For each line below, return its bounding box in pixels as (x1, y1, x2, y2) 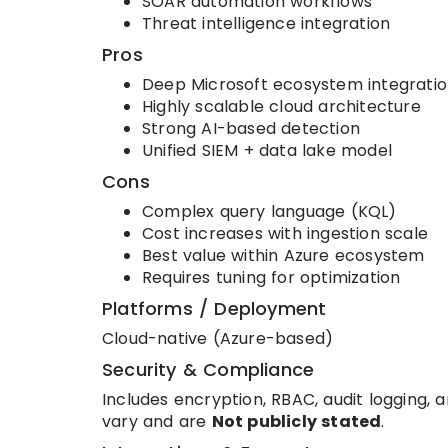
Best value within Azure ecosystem (142, 244, 425, 268)
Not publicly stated (211, 410, 382, 434)
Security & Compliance (102, 357, 315, 383)
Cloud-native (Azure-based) (102, 327, 334, 351)
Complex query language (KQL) (142, 200, 397, 224)
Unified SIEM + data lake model (142, 139, 392, 163)
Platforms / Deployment (102, 296, 327, 322)
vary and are (102, 410, 212, 434)
